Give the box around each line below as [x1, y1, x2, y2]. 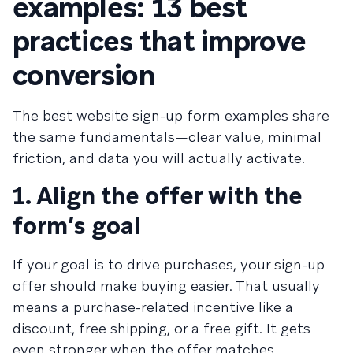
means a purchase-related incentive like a [13, 298, 293, 316]
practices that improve [13, 23, 307, 60]
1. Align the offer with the [13, 180, 303, 211]
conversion [13, 57, 154, 94]
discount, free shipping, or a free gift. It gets [13, 319, 310, 337]
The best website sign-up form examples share [13, 106, 329, 124]
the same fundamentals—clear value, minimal [13, 128, 321, 146]
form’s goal [13, 210, 140, 241]
